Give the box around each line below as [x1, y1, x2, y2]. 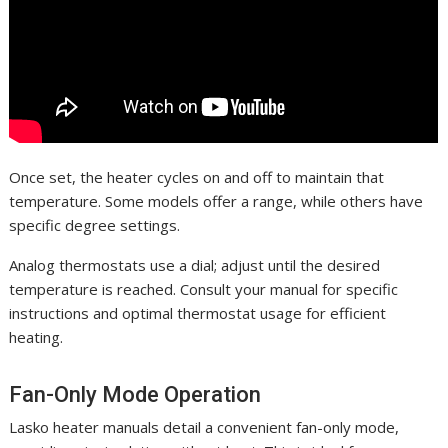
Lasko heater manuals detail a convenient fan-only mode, [9, 416, 400, 437]
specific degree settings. [9, 214, 181, 235]
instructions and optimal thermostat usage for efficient [9, 302, 387, 323]
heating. [9, 326, 64, 347]
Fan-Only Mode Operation [9, 381, 262, 407]
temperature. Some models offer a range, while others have [9, 190, 424, 211]
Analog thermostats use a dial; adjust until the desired [9, 254, 381, 275]
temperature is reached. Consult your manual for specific [9, 278, 399, 299]
